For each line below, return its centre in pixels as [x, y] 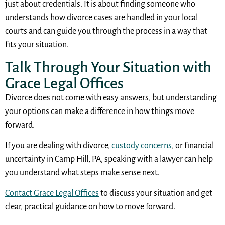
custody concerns [142, 145]
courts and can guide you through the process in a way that [106, 31]
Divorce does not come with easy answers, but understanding [111, 98]
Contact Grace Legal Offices [52, 194]
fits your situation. [37, 45]
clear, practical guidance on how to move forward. [90, 207]
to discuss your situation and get [156, 194]
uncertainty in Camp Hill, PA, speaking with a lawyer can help [109, 159]
